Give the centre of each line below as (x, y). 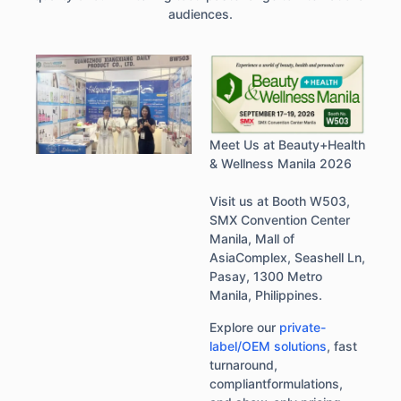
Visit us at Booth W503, (280, 201)
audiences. (200, 14)
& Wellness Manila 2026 (281, 164)
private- (303, 327)
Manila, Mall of (252, 239)
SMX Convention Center (280, 220)
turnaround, (243, 364)
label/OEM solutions (268, 346)
